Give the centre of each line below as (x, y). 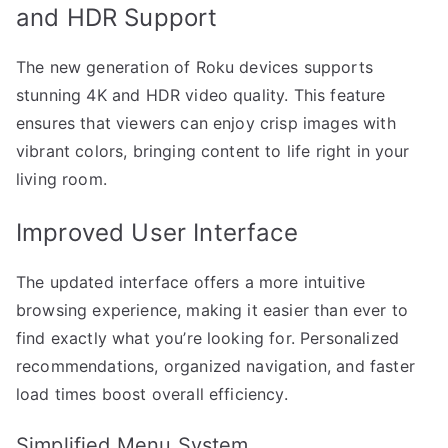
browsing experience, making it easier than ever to (212, 309)
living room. (61, 178)
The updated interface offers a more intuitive (191, 281)
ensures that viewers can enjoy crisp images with (206, 122)
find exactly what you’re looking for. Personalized (208, 337)
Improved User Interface (157, 232)
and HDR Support (117, 17)
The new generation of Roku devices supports (194, 66)
